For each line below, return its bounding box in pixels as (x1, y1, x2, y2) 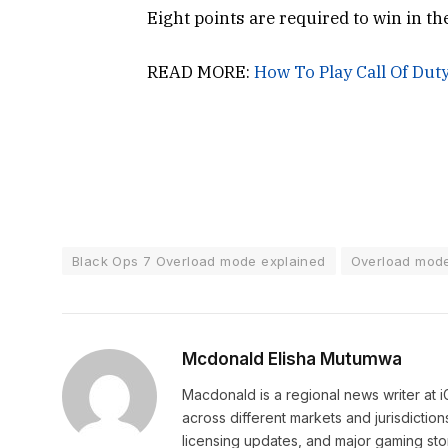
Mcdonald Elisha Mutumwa (182, 349, 402, 370)
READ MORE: (147, 61, 254, 84)
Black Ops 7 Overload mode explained (72, 253, 326, 270)
